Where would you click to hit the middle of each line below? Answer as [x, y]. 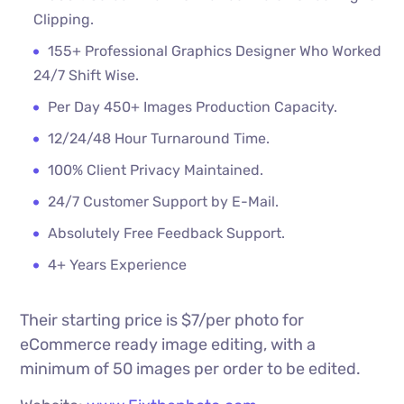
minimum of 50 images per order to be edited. [191, 368]
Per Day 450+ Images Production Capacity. [195, 106]
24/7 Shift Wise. [88, 75]
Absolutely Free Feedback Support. [169, 233]
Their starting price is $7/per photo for [162, 320]
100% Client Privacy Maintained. [156, 170]
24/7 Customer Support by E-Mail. [164, 201]
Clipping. [64, 19]
